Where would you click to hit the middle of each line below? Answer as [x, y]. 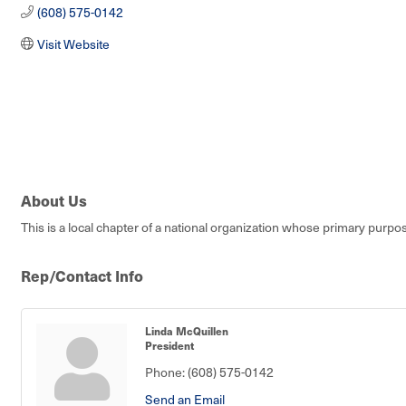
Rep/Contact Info [82, 275]
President [169, 345]
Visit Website [73, 43]
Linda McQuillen [187, 330]
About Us [54, 200]
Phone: [165, 372]
